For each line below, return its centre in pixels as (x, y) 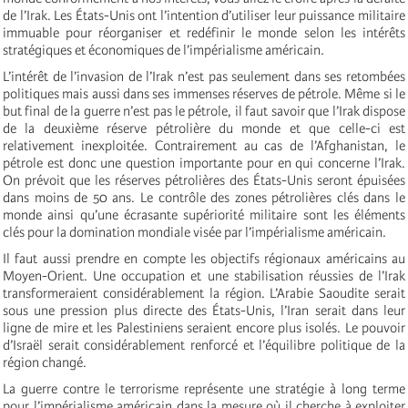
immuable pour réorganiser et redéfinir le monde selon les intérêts (204, 33)
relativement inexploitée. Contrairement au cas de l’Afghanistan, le (204, 146)
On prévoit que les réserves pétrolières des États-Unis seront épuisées (204, 181)
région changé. (45, 363)
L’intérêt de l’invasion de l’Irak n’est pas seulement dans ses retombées (204, 77)
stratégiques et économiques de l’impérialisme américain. (163, 51)
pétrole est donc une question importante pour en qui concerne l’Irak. (204, 163)
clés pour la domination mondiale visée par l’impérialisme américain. (194, 233)
